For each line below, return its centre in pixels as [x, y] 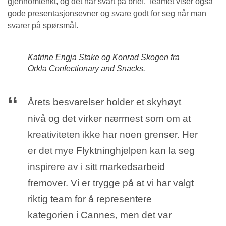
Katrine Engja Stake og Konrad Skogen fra [104, 58]
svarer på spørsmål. [43, 26]
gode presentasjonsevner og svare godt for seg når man [107, 14]
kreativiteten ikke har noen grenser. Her [113, 135]
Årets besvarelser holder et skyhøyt [104, 102]
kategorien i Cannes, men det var [100, 215]
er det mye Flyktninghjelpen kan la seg [111, 151]
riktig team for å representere [90, 199]
